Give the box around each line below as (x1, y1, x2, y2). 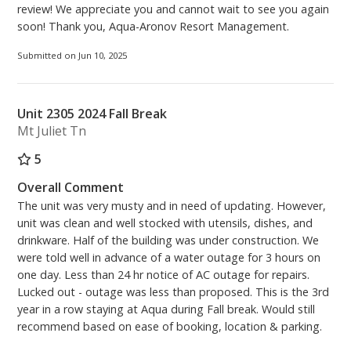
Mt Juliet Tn (17, 122, 87, 140)
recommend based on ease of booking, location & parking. (17, 319, 323, 335)
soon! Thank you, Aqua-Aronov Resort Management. (17, 19, 290, 34)
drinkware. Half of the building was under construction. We (17, 233, 320, 248)
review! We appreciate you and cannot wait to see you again (17, 2, 330, 17)
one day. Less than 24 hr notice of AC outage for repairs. (17, 267, 310, 283)
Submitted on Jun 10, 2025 (17, 49, 128, 62)
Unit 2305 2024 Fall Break (17, 105, 168, 123)
